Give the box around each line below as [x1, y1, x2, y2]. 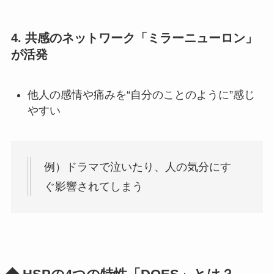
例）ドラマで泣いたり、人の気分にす [43, 160, 231, 173]
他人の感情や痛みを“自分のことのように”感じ [27, 89, 255, 101]
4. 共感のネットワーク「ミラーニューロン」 [10, 31, 257, 45]
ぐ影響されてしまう [43, 180, 143, 193]
